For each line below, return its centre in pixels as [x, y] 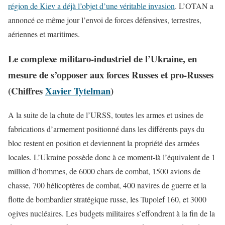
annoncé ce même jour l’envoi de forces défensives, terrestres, [105, 20]
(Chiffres [27, 90]
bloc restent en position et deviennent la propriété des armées [104, 143]
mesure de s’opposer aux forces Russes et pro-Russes [111, 74]
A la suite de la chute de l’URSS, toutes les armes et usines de [106, 115]
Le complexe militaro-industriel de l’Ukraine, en [102, 58]
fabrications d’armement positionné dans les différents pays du [106, 129]
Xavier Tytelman [78, 90]
